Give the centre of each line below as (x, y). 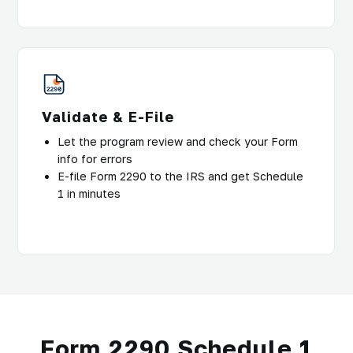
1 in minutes (89, 193)
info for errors (95, 158)
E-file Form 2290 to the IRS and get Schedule (180, 176)
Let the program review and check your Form (178, 141)
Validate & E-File (108, 116)
